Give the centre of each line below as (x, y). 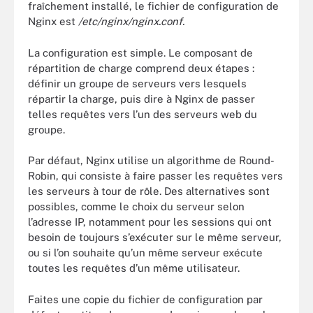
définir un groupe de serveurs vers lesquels (137, 83)
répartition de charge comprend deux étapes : (141, 68)
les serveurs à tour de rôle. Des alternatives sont (149, 191)
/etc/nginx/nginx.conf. (131, 21)
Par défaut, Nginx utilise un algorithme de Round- (151, 160)
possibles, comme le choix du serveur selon (136, 206)
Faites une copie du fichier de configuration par (145, 299)
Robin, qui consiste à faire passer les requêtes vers (155, 176)
